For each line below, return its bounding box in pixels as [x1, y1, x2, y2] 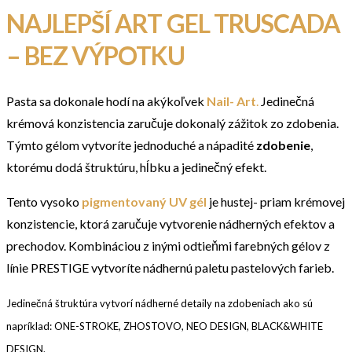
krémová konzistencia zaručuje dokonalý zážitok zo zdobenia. [6, 115, 339, 130]
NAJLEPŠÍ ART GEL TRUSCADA [6, 7, 341, 38]
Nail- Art [207, 93, 256, 108]
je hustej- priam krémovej [207, 193, 345, 209]
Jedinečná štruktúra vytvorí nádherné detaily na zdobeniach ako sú [6, 296, 313, 310]
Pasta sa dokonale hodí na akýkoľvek [6, 93, 207, 108]
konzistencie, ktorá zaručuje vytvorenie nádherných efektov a [6, 215, 335, 231]
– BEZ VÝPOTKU [6, 39, 185, 71]
